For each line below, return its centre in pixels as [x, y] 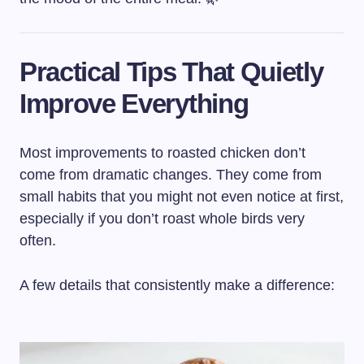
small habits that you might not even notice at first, [182, 196]
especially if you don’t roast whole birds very [162, 218]
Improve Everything [134, 103]
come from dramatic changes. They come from [171, 174]
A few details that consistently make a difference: [177, 285]
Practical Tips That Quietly [171, 71]
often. [38, 240]
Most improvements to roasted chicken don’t [162, 152]
